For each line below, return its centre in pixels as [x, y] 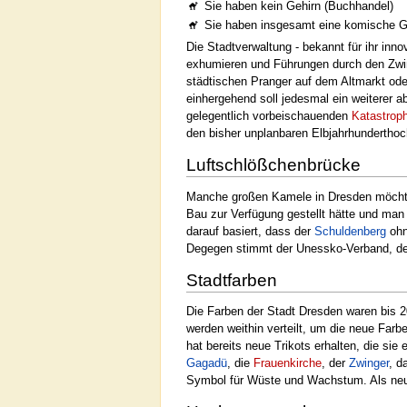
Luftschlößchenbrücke [273, 164]
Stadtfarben [232, 280]
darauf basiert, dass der [250, 231]
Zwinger [369, 363]
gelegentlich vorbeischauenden [269, 115]
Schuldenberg [350, 231]
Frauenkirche [288, 363]
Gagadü [207, 363]
